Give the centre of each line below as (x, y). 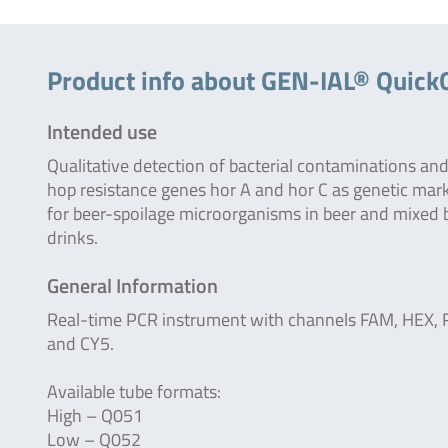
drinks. (72, 237)
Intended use (102, 131)
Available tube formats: (134, 391)
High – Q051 (95, 415)
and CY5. (80, 343)
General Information (132, 285)
